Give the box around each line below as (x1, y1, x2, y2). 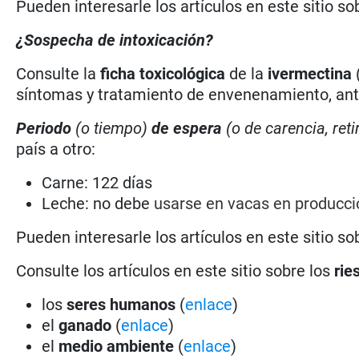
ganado (58, 315, 112, 335)
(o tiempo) (75, 118, 148, 138)
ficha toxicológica (100, 63, 226, 83)
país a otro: (16, 139, 96, 159)
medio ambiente (58, 336, 179, 356)
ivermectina (268, 63, 353, 83)
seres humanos (67, 294, 176, 314)
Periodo (16, 118, 76, 138)
